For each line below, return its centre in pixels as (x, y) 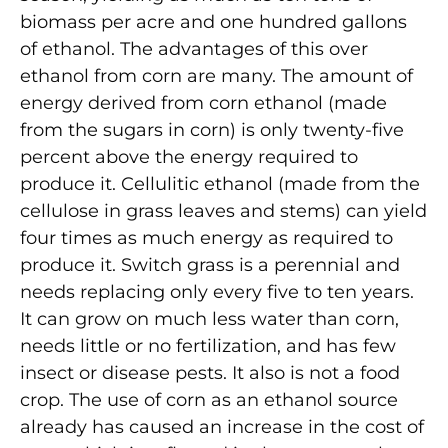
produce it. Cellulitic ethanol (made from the (220, 183)
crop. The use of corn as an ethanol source (209, 399)
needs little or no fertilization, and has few (208, 345)
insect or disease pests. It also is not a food (210, 372)
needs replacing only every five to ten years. (217, 291)
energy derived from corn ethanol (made (203, 102)
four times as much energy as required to (206, 237)
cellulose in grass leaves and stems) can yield (223, 210)
